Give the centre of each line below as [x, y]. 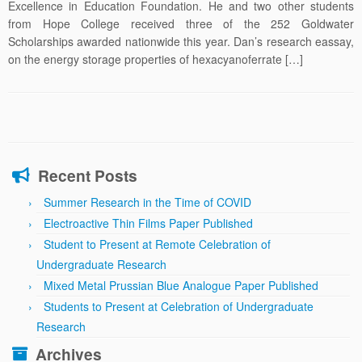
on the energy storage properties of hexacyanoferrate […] [156, 59]
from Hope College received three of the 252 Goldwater [181, 23]
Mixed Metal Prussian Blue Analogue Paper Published [181, 285]
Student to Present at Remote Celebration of [157, 244]
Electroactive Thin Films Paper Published [148, 223]
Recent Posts [88, 175]
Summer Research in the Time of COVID [147, 202]
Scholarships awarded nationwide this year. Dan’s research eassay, [181, 41]
